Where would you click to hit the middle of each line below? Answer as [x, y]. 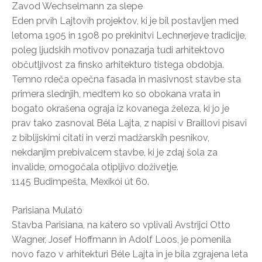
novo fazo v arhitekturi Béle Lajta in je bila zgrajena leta [130, 254]
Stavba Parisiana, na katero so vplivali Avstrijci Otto [121, 225]
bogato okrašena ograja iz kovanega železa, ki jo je [120, 108]
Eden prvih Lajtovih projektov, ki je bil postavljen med [125, 20]
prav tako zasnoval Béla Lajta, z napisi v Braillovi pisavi [129, 123]
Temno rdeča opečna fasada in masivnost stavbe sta [126, 79]
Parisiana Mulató [47, 210]
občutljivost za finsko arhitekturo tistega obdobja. [118, 64]
